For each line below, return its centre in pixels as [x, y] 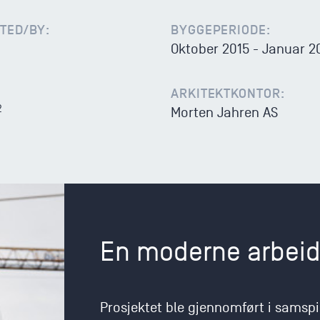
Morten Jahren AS [224, 113]
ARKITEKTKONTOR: [228, 94]
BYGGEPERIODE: [221, 30]
